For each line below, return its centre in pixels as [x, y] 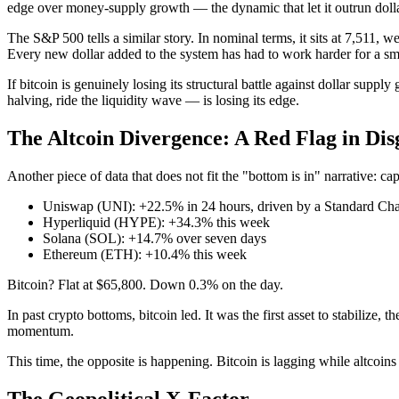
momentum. [41, 330]
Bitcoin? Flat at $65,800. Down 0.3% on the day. [145, 284]
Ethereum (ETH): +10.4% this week [145, 254]
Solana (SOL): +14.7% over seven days [155, 238]
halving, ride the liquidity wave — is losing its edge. [153, 101]
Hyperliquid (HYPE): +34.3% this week [156, 222]
